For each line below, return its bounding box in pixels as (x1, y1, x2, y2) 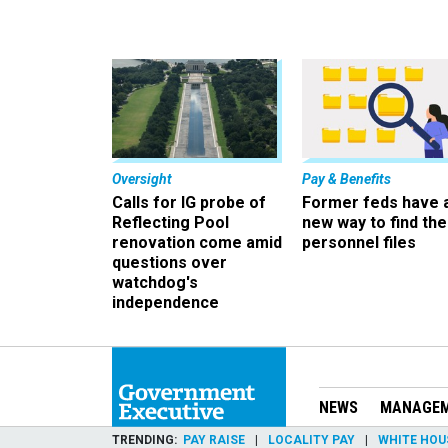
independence (112, 293, 219, 313)
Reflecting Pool (112, 213, 229, 233)
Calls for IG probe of (112, 193, 266, 213)
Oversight (112, 171, 172, 188)
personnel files (302, 233, 416, 253)
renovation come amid (112, 233, 282, 253)
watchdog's (112, 273, 198, 293)
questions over (112, 253, 227, 273)
